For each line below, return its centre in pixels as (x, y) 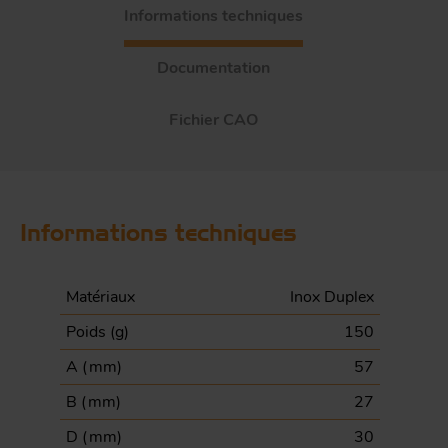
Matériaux (100, 297)
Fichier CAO (213, 119)
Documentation (213, 67)
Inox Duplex (332, 297)
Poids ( (90, 332)
